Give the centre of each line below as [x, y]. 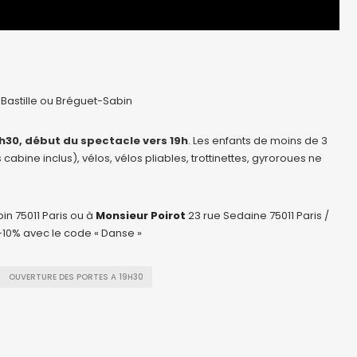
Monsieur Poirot [141, 215]
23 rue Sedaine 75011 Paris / [257, 215]
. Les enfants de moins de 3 [258, 140]
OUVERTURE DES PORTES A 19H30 [76, 277]
